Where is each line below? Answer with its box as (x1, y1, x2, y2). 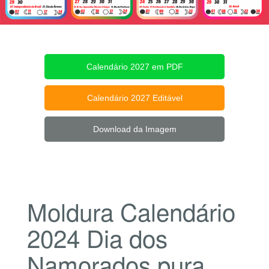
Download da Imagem (92, 124, 177, 134)
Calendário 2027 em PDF (86, 62, 183, 72)
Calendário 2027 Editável (86, 93, 183, 103)
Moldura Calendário (26, 194, 235, 229)
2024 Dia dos (26, 220, 168, 255)
